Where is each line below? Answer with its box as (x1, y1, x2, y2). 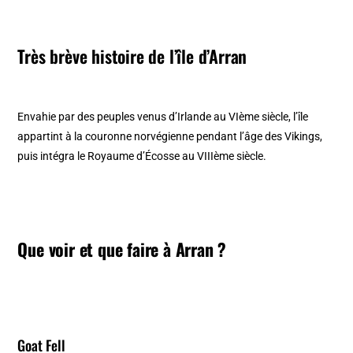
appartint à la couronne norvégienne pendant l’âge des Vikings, (17, 130, 323, 143)
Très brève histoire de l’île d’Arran (17, 43, 247, 69)
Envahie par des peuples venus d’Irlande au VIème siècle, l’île (17, 110, 309, 124)
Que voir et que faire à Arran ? (17, 236, 227, 262)
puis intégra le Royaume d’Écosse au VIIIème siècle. (17, 150, 267, 163)
